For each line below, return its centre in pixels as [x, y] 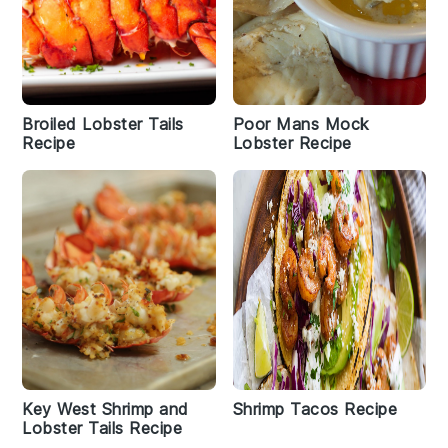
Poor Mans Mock [301, 124]
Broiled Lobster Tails [103, 124]
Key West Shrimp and [105, 409]
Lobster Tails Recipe [102, 428]
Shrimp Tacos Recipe [314, 409]
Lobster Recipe [292, 143]
